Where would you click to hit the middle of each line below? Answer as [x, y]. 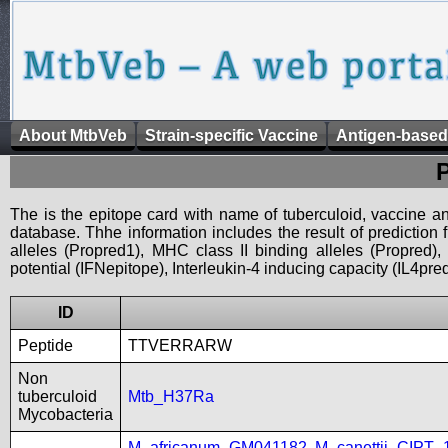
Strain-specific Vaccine [231, 135]
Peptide [45, 345]
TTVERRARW [180, 345]
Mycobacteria [65, 414]
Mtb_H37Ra [171, 396]
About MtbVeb [73, 135]
